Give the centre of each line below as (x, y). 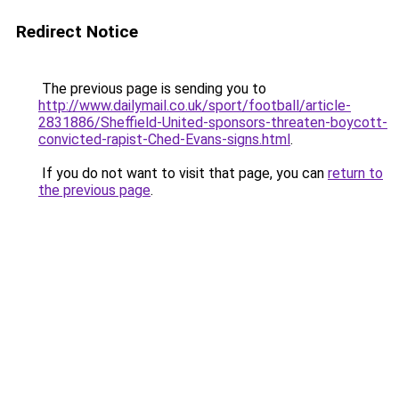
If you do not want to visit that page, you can (183, 173)
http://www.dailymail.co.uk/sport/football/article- (195, 106)
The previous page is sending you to (152, 89)
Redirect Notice (77, 32)
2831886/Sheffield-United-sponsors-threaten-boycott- (213, 122)
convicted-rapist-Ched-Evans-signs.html (164, 139)
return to (355, 173)
